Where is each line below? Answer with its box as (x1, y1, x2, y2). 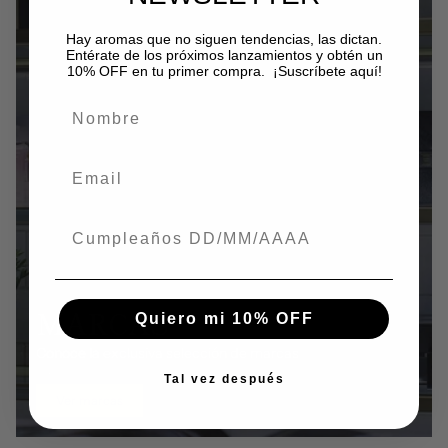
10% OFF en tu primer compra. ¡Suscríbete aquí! (66, 62, 382, 79)
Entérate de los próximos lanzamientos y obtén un (65, 46, 383, 63)
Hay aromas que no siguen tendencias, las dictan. (66, 30, 382, 47)
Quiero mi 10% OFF (231, 310, 314, 328)
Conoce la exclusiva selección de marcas (36, 343, 299, 362)
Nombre (54, 97, 127, 115)
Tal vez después (163, 372, 285, 387)
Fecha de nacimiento (54, 217, 250, 235)
